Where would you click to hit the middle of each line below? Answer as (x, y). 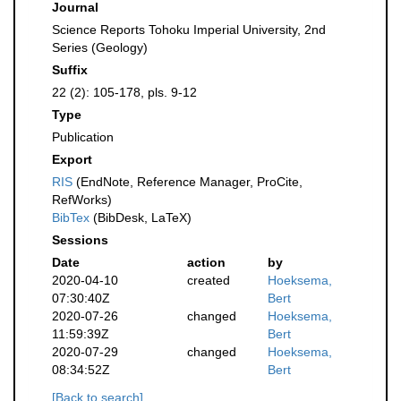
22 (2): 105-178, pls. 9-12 (124, 92)
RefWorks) (82, 200)
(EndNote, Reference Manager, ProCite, (188, 182)
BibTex (71, 218)
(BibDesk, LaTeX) (141, 218)
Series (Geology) (100, 47)
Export (72, 159)
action (206, 262)
